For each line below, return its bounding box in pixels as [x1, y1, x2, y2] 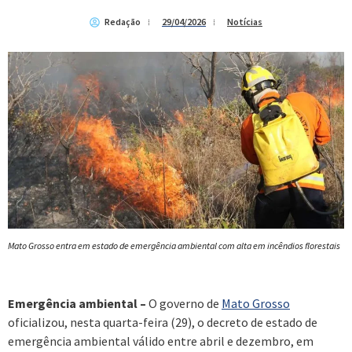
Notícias [227, 16, 262, 28]
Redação [104, 16, 141, 28]
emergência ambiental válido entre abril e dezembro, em [8, 333, 313, 350]
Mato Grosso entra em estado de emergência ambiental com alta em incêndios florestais [8, 239, 340, 251]
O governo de [146, 295, 222, 312]
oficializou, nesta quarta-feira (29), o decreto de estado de [8, 314, 317, 331]
